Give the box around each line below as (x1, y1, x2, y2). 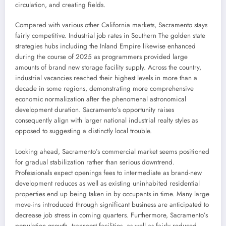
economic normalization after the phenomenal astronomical (15, 94, 186, 104)
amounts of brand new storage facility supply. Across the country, (15, 63, 201, 73)
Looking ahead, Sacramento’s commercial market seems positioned (15, 146, 209, 156)
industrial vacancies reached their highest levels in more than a (15, 73, 197, 83)
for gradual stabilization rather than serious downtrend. (15, 157, 175, 167)
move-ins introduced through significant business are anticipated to (15, 199, 209, 209)
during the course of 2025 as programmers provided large (15, 52, 188, 62)
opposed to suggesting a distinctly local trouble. (15, 126, 152, 136)
